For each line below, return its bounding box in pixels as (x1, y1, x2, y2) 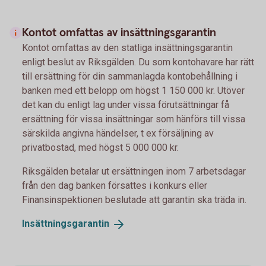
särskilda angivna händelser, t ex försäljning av (22, 128, 214, 140)
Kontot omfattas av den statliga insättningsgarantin (22, 42, 233, 54)
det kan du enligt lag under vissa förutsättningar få (22, 99, 229, 111)
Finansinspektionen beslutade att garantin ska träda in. (22, 194, 246, 206)
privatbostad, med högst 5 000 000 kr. (22, 142, 179, 154)
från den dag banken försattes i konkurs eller (22, 180, 207, 192)
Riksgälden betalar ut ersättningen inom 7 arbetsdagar (22, 166, 246, 178)
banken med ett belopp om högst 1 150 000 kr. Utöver (22, 85, 245, 97)
